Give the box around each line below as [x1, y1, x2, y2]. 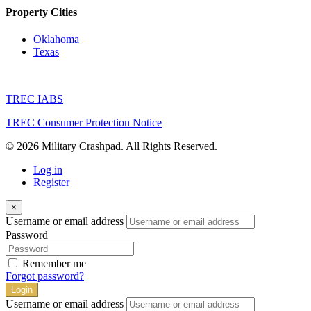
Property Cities [6, 6, 77, 19]
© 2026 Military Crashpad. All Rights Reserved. [6, 140, 217, 153]
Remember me [22, 258, 86, 270]
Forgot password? [6, 270, 84, 283]
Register [33, 176, 69, 189]
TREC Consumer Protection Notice [6, 117, 162, 129]
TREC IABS [6, 93, 63, 106]
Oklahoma [33, 33, 79, 46]
